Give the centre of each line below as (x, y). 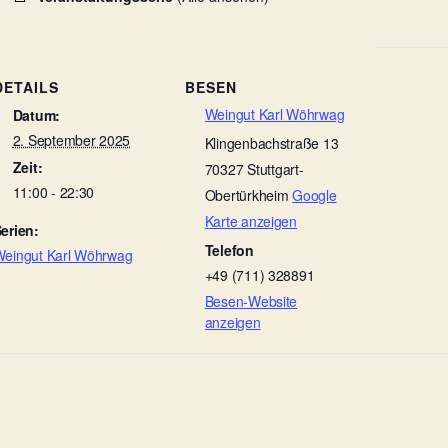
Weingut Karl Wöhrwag (274, 113)
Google (314, 194)
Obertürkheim (246, 194)
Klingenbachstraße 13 (271, 142)
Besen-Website (251, 300)
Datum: (36, 114)
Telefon (229, 249)
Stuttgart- (275, 168)
